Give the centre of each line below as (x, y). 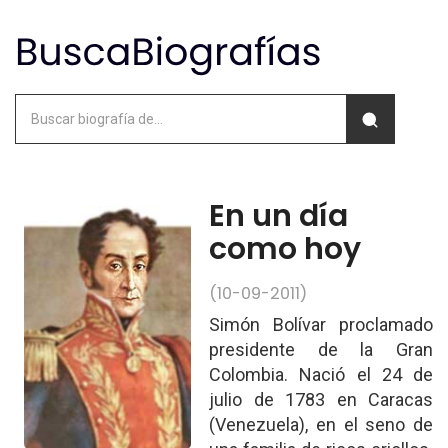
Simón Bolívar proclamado (321, 324)
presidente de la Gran (321, 349)
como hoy (285, 249)
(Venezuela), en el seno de (321, 424)
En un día (279, 216)
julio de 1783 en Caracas (321, 399)
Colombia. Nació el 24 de (321, 374)
